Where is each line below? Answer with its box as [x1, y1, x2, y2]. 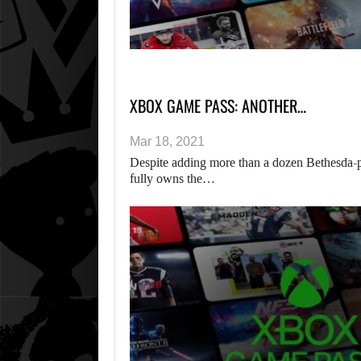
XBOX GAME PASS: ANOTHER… [130, 93, 306, 118]
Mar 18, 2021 [130, 135, 205, 149]
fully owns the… [130, 172, 215, 186]
